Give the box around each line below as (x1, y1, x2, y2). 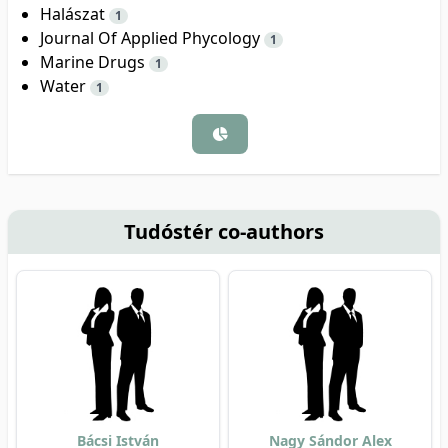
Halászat (40, 2, 109, 25)
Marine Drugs (40, 50, 149, 73)
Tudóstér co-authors (124, 217, 324, 245)
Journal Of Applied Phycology (40, 26, 264, 49)
